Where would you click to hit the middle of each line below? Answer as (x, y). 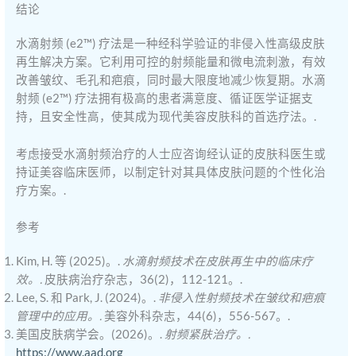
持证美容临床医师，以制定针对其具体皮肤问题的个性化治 (171, 172)
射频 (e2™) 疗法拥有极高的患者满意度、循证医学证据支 (165, 99)
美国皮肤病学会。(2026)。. (91, 334)
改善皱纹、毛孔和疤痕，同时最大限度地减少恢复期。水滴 (171, 80)
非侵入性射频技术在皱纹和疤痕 (242, 297)
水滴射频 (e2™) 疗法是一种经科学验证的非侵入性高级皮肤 (171, 44)
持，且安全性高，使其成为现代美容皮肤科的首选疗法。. (166, 117)
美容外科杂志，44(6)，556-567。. (196, 315)
